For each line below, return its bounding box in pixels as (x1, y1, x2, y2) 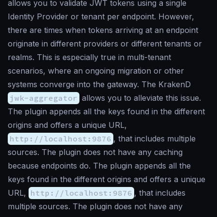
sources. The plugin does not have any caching (8, 147, 183, 157)
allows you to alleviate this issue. (79, 93, 201, 103)
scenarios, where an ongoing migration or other (8, 66, 184, 76)
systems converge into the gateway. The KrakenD (8, 79, 191, 89)
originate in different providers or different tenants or (8, 39, 202, 48)
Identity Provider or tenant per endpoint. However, (8, 12, 194, 21)
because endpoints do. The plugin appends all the (8, 161, 191, 170)
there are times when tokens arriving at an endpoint (8, 25, 198, 35)
